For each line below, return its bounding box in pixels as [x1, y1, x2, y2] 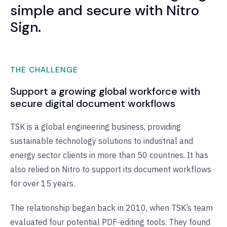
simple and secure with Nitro [10, 1, 199, 20]
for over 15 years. [10, 178, 75, 189]
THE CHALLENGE [10, 65, 78, 75]
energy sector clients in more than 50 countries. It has [10, 150, 208, 161]
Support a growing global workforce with [10, 85, 200, 98]
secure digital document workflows [10, 97, 175, 110]
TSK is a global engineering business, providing [10, 122, 181, 132]
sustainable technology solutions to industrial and [10, 136, 193, 146]
